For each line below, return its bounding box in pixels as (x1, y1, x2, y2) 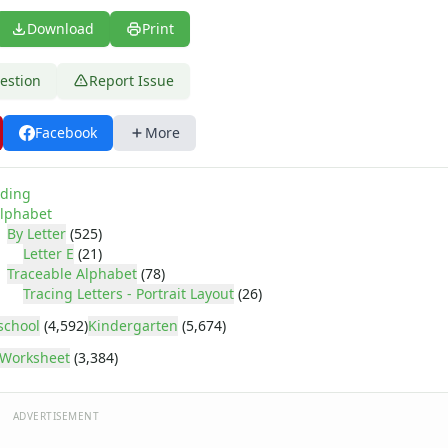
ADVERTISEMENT (12, 409, 100, 423)
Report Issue (89, 71, 174, 90)
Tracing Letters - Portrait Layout (23, 284, 234, 303)
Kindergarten (88, 316, 178, 335)
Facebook (35, 123, 97, 142)
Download (27, 19, 94, 38)
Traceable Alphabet (7, 264, 137, 283)
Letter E (23, 244, 74, 263)
